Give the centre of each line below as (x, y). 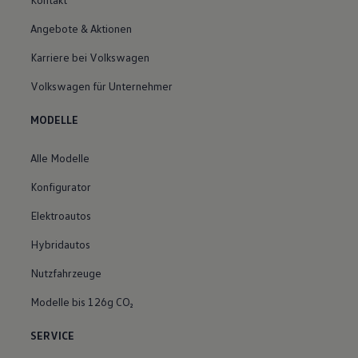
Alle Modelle (60, 158)
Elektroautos (61, 216)
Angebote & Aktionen (82, 29)
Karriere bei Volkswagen (90, 58)
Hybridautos (61, 245)
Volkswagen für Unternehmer (102, 86)
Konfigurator (61, 187)
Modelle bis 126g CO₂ (82, 302)
